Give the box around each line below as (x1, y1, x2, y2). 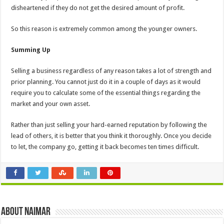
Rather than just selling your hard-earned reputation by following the (11, 120, 207, 128)
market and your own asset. (11, 99, 93, 107)
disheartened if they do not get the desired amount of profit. (11, 3, 186, 11)
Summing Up (11, 45, 51, 53)
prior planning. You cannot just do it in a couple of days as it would (11, 77, 201, 85)
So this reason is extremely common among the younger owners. (11, 24, 197, 32)
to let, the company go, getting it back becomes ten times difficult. (11, 142, 199, 150)
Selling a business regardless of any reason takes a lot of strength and (11, 66, 212, 74)
